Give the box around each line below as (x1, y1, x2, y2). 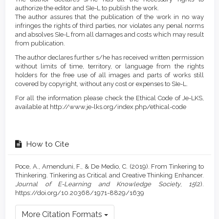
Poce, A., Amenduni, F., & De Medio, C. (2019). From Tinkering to (15, 163, 204, 171)
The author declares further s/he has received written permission (15, 54, 204, 62)
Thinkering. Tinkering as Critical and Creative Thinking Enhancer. (15, 172, 204, 179)
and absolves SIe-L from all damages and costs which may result (15, 31, 204, 39)
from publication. (15, 40, 65, 47)
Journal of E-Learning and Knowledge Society (15, 180, 180, 188)
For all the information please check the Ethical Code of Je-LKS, (15, 94, 204, 102)
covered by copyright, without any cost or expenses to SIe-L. (15, 80, 188, 88)
